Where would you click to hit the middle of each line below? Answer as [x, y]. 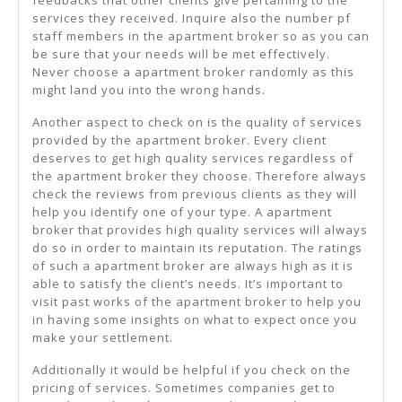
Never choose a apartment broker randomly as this [193, 72]
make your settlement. [103, 338]
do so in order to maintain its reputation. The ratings [197, 248]
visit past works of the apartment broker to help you [197, 302]
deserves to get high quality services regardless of [193, 158]
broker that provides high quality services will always [200, 230]
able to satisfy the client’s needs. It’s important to [188, 284]
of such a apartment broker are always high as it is [193, 266]
